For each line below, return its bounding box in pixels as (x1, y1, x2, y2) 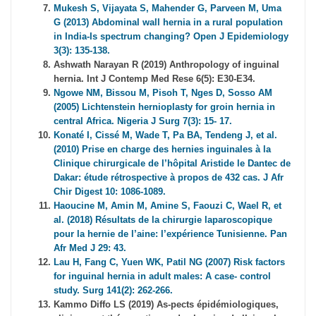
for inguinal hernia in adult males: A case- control (54, 271, 271, 282)
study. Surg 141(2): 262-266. (54, 285, 173, 296)
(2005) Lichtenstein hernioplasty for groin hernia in (54, 102, 275, 113)
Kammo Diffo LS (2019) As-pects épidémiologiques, (54, 299, 279, 310)
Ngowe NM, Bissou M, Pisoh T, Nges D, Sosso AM (54, 87, 272, 99)
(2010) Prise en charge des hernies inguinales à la (54, 144, 271, 155)
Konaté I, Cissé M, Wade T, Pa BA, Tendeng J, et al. (54, 130, 277, 141)
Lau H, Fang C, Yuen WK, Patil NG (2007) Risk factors (54, 257, 285, 268)
